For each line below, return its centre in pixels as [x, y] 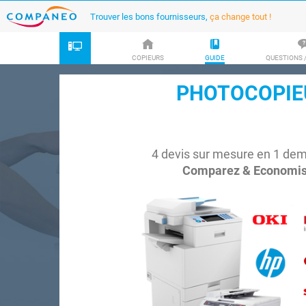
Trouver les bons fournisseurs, [150, 16]
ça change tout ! [240, 16]
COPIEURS [148, 57]
